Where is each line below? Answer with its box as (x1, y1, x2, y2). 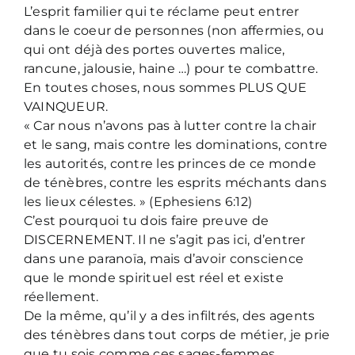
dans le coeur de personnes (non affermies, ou (24, 22, 324, 38)
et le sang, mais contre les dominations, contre (24, 136, 328, 152)
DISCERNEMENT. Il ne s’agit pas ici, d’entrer (24, 231, 306, 247)
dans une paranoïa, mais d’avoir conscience (24, 250, 304, 266)
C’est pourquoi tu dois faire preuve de (24, 212, 269, 228)
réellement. (24, 288, 99, 304)
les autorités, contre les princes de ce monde (24, 155, 316, 171)
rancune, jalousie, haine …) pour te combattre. (24, 60, 319, 76)
